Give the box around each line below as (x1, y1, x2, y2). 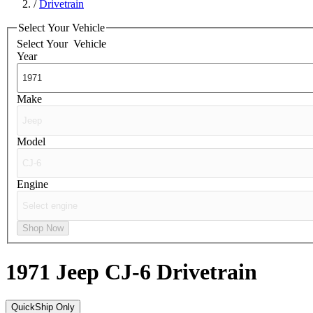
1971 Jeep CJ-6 (6, 259, 156, 284)
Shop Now (22, 223, 64, 234)
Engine (17, 178, 48, 191)
